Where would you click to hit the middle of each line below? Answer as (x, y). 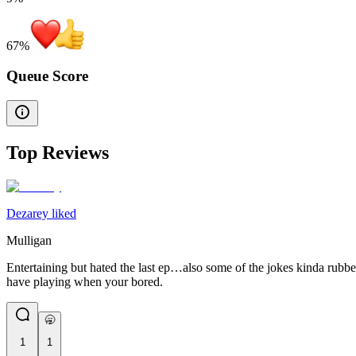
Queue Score (47, 76)
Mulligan (29, 240)
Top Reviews (58, 153)
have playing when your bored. (85, 281)
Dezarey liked (41, 213)
